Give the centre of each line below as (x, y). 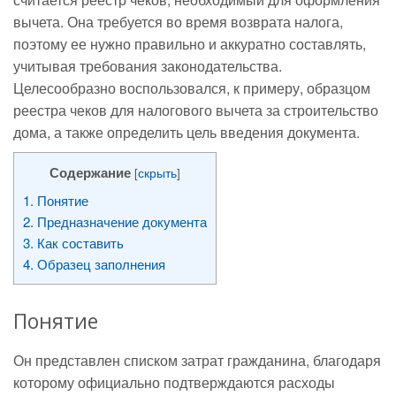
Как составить (79, 243)
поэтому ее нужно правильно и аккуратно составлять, (190, 44)
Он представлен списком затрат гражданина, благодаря (197, 360)
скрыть (157, 172)
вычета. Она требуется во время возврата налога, (178, 22)
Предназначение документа (120, 221)
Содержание (90, 172)
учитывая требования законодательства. (148, 66)
